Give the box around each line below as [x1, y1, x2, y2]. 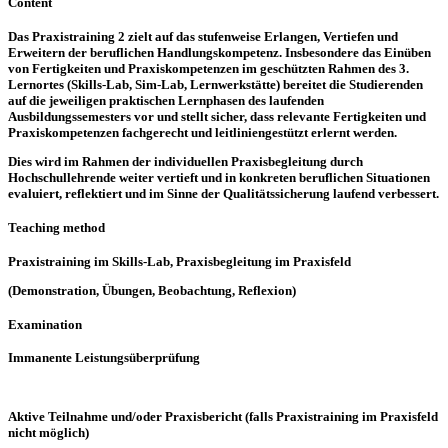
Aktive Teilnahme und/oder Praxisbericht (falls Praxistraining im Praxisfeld [8, 408, 438, 424]
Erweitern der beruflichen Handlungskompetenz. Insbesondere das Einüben [8, 45, 431, 61]
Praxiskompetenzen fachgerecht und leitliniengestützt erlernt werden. [8, 125, 397, 141]
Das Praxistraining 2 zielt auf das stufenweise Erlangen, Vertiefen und [8, 29, 398, 45]
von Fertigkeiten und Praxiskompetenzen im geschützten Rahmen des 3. [8, 61, 409, 77]
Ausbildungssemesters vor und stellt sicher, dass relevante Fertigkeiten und [8, 109, 426, 125]
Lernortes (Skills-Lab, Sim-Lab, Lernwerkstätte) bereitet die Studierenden [8, 77, 423, 93]
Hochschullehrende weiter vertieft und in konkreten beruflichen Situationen [8, 170, 430, 186]
